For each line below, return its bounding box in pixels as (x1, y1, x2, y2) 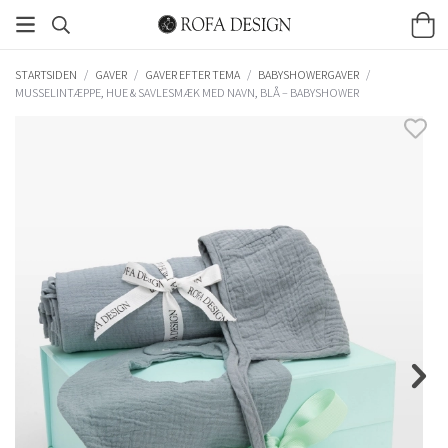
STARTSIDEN (15, 66, 77, 82)
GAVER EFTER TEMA (145, 66, 240, 82)
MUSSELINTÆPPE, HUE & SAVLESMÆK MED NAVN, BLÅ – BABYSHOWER (15, 84, 359, 100)
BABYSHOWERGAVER (258, 66, 359, 82)
